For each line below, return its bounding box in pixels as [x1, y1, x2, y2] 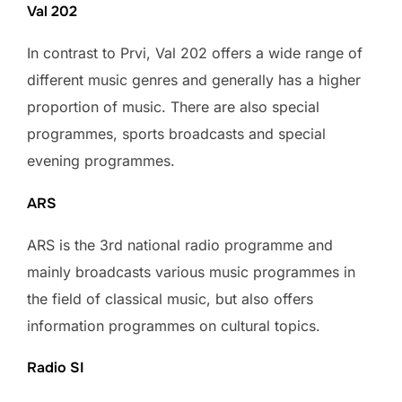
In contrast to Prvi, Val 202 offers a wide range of [27, 44, 363, 63]
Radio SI [27, 357, 84, 377]
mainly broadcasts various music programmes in [27, 262, 355, 281]
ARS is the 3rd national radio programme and [27, 235, 333, 254]
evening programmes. [27, 152, 175, 170]
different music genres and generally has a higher [27, 71, 361, 90]
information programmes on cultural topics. [27, 316, 320, 335]
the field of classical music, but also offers [27, 289, 313, 308]
